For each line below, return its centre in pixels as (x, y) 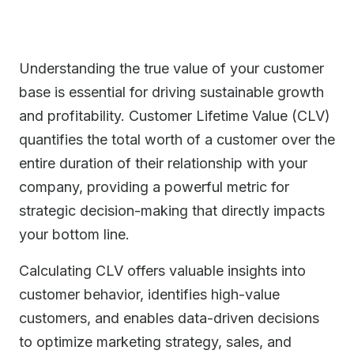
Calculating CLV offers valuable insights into (162, 271)
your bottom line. (74, 234)
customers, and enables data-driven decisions (169, 318)
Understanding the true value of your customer (171, 68)
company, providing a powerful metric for (154, 187)
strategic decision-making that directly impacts (172, 211)
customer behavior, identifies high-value (149, 294)
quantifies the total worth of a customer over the (177, 139)
